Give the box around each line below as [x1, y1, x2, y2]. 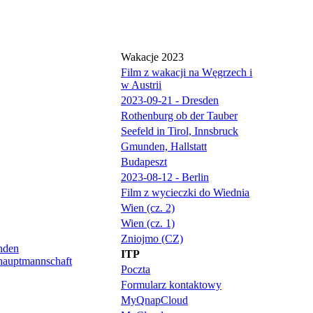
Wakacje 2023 [121, 51, 184, 63]
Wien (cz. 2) [121, 202, 175, 214]
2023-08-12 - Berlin [121, 171, 209, 183]
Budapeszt [121, 156, 167, 168]
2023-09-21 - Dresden [121, 94, 219, 106]
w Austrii [121, 79, 161, 91]
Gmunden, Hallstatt [121, 140, 207, 152]
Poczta [121, 263, 150, 275]
